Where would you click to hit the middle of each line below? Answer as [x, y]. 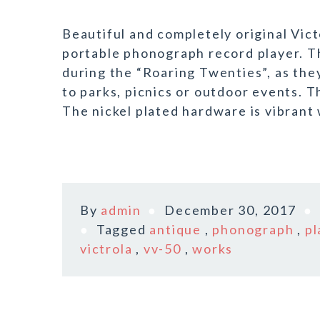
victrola [106, 249]
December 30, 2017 [230, 210]
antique [176, 229]
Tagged [123, 229]
